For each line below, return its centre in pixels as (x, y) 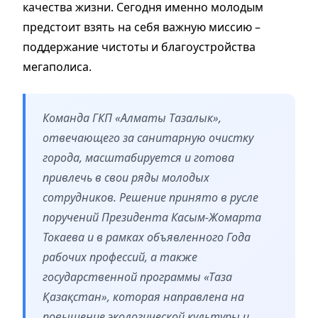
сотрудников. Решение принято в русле (150, 197)
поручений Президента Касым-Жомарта (152, 217)
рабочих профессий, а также (120, 257)
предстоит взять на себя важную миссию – (142, 27)
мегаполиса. (57, 66)
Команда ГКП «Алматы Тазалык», (132, 117)
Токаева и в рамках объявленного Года (147, 237)
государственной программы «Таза (137, 276)
